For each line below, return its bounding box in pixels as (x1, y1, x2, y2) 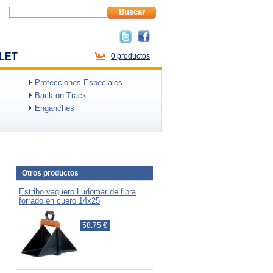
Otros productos (22, 169, 79, 177)
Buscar (118, 7, 145, 16)
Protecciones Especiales (35, 78, 122, 87)
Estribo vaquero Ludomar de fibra (19, 187, 136, 196)
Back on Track (35, 91, 87, 100)
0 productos (111, 52, 150, 60)
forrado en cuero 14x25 (19, 196, 100, 205)
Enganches (35, 104, 74, 113)
